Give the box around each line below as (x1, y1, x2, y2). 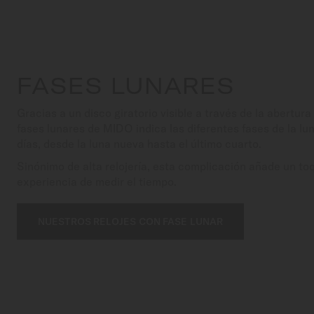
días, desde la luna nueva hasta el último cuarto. (17, 136, 261, 151)
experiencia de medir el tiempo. (17, 174, 177, 189)
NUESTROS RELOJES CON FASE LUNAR (38, 214, 224, 228)
